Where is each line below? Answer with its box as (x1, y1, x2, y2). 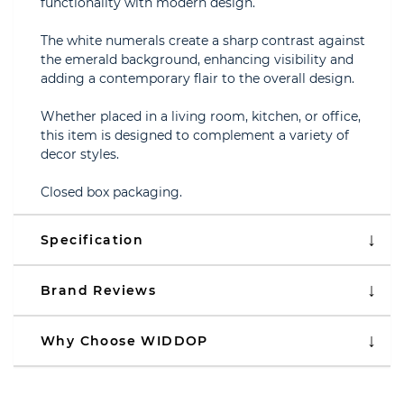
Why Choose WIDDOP (41, 333, 208, 349)
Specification (41, 232, 144, 248)
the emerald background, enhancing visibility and (41, 51, 353, 68)
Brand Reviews (41, 282, 157, 298)
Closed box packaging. (41, 184, 182, 200)
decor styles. (41, 146, 119, 162)
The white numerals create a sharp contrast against (41, 32, 365, 49)
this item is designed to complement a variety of (41, 127, 349, 143)
